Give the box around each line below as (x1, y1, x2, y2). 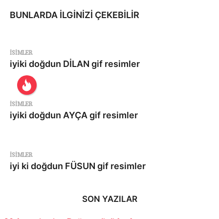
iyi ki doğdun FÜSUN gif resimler (10, 160, 146, 171)
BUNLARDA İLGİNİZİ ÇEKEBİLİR (10, 10, 139, 21)
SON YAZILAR (82, 194, 137, 204)
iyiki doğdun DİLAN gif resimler (10, 59, 140, 69)
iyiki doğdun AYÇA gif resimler (10, 109, 138, 120)
